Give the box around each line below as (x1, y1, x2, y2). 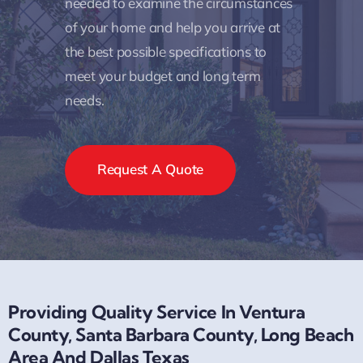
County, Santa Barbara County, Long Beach (8, 323, 354, 347)
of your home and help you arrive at (65, 19, 281, 36)
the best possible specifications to (65, 43, 267, 61)
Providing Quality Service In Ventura (8, 301, 305, 324)
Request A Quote (97, 160, 204, 178)
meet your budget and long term (65, 67, 261, 85)
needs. (65, 92, 105, 109)
